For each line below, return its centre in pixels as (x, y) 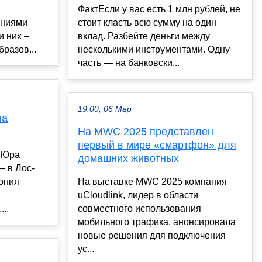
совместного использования (139, 208)
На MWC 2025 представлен (146, 131)
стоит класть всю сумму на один (147, 22)
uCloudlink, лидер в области (138, 195)
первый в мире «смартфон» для (157, 145)
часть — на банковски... (129, 63)
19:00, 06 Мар (105, 109)
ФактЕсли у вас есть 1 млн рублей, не (159, 9)
